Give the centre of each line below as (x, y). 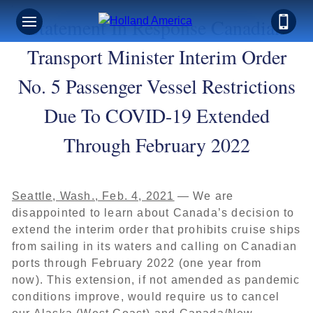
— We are (204, 196)
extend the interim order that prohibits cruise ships (156, 230)
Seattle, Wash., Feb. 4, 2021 (93, 196)
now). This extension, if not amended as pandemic (156, 280)
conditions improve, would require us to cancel (146, 297)
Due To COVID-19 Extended (156, 115)
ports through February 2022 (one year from (137, 263)
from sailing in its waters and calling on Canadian (155, 246)
